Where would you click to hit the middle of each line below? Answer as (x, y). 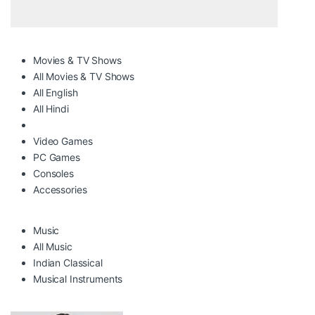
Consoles (53, 173)
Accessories (60, 189)
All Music (53, 246)
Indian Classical (68, 262)
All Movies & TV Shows (84, 76)
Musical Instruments (78, 278)
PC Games (57, 157)
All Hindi (51, 108)
